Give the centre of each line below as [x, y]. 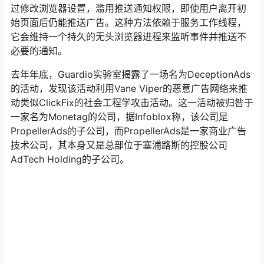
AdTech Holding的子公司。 [70, 159]
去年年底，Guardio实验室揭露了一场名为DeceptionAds [131, 75]
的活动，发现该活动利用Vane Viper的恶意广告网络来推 [129, 89]
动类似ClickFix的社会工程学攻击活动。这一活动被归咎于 [132, 103]
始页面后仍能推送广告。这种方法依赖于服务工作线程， [128, 23]
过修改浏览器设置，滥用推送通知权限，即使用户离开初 [128, 9]
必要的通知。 [39, 51]
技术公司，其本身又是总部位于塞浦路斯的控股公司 [119, 145]
